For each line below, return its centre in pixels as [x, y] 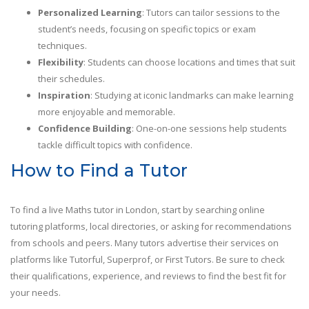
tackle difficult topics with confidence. [115, 145]
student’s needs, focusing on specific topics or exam [147, 29]
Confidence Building [85, 129]
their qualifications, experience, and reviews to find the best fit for [148, 276]
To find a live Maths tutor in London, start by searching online [138, 210]
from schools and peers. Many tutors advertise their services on [144, 243]
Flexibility [61, 62]
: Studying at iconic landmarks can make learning [192, 96]
